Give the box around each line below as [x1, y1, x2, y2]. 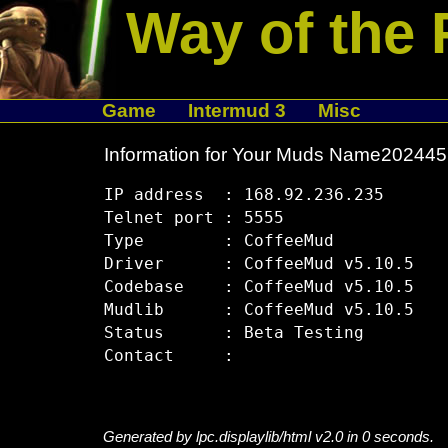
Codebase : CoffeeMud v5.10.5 [103, 278, 414, 297]
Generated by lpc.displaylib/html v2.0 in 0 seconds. [102, 428, 434, 446]
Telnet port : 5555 [103, 209, 284, 228]
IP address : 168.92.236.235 [103, 186, 384, 205]
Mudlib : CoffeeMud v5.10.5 [103, 301, 414, 320]
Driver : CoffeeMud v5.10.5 [103, 255, 414, 274]
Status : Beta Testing [103, 324, 364, 343]
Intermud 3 [187, 100, 286, 121]
